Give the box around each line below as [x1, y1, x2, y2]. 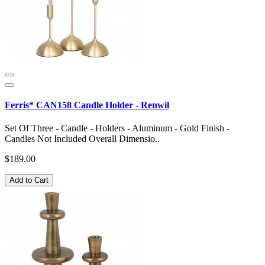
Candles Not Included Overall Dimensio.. [5, 134, 160, 144]
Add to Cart [9, 176, 49, 185]
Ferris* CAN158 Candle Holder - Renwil [5, 100, 169, 111]
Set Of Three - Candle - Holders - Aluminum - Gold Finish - [5, 123, 230, 134]
